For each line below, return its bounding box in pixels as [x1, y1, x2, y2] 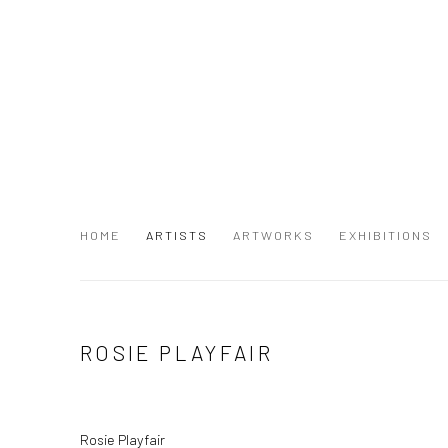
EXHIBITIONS [339, 227, 432, 243]
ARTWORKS [233, 227, 314, 243]
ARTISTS [146, 227, 208, 243]
